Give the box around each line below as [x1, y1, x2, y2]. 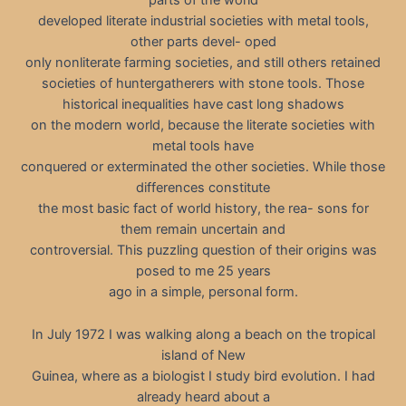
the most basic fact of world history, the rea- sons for [37, 200, 369, 217]
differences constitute [136, 179, 270, 197]
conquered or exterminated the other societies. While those [21, 159, 385, 176]
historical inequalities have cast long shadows [62, 96, 344, 113]
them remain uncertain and [121, 221, 285, 238]
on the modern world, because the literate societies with [31, 117, 375, 134]
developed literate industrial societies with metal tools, [37, 13, 369, 30]
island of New [160, 346, 246, 363]
